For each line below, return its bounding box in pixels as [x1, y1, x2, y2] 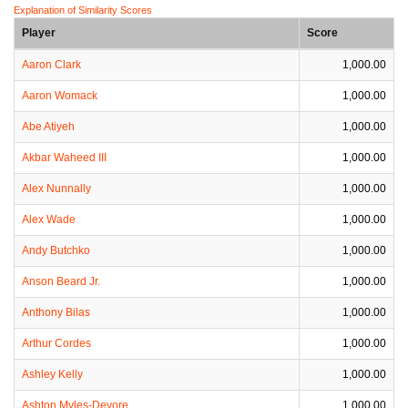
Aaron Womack [22, 89, 97, 102]
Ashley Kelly [22, 368, 83, 381]
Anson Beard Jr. [22, 275, 100, 288]
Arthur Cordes [22, 337, 91, 350]
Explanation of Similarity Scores [14, 5, 152, 15]
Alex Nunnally [22, 182, 91, 195]
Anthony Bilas [22, 306, 90, 319]
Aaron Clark [22, 58, 81, 71]
